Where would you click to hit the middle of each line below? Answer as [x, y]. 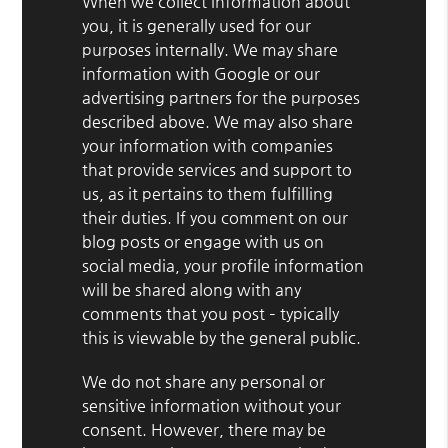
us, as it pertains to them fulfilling [208, 193]
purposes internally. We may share [210, 49]
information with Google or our [201, 73]
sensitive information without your [212, 405]
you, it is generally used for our [197, 25]
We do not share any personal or [204, 381]
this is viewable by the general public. [222, 337]
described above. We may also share [218, 121]
